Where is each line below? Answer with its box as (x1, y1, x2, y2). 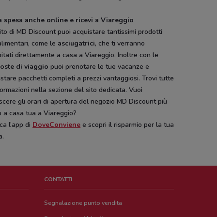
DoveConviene (32, 120, 81, 129)
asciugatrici (58, 39, 95, 48)
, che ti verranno (95, 39, 145, 48)
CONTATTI (44, 175, 73, 183)
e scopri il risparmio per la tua (80, 120, 174, 129)
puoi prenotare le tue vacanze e (48, 62, 150, 71)
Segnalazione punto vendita (44, 199, 123, 207)
